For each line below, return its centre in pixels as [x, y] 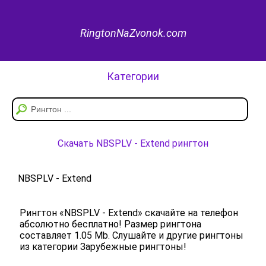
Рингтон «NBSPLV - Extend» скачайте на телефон [129, 213]
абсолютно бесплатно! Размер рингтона [110, 224]
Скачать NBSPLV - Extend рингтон [133, 143]
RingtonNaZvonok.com [133, 33]
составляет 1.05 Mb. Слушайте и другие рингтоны [132, 235]
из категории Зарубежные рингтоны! [103, 246]
